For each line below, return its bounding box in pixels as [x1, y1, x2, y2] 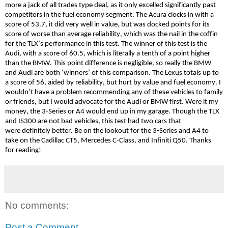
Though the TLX [170, 107, 219, 116]
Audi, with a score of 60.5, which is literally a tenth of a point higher [5, 49, 210, 58]
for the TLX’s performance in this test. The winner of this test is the [5, 40, 207, 48]
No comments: [5, 199, 69, 211]
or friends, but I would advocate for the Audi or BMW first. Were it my [5, 98, 218, 106]
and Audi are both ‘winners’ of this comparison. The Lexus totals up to [5, 69, 219, 77]
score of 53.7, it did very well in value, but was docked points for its [5, 20, 210, 28]
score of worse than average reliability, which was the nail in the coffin [5, 30, 218, 38]
